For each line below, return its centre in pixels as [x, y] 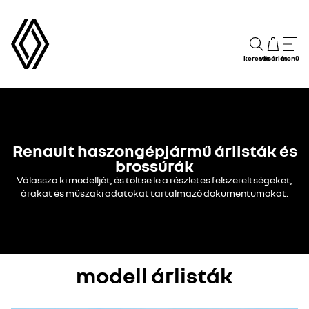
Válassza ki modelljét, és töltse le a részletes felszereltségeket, [154, 180]
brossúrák [154, 165]
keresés [257, 58]
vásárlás [273, 58]
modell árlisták [154, 275]
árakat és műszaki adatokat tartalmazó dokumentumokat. [154, 193]
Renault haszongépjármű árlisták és [154, 150]
